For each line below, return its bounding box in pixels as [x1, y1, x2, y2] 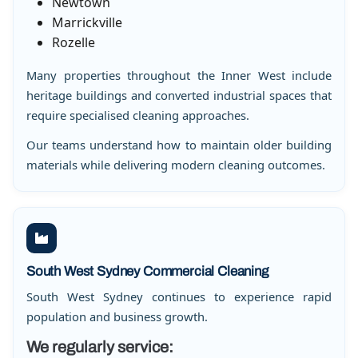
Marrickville [52, 13, 122, 31]
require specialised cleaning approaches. [26, 106, 249, 123]
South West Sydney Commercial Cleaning [26, 263, 268, 279]
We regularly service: [26, 338, 173, 356]
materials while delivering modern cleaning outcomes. [26, 157, 325, 173]
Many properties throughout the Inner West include [26, 66, 332, 83]
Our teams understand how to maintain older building [26, 137, 332, 153]
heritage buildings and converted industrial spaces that [26, 86, 332, 103]
